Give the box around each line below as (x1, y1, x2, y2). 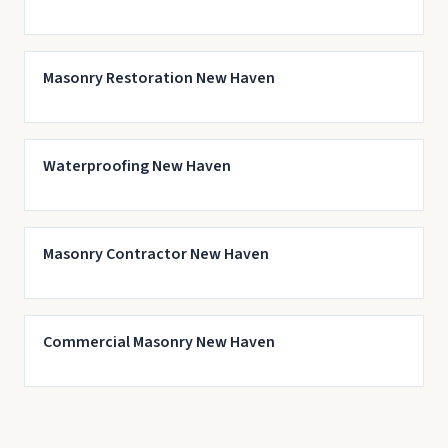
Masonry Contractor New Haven (42, 243, 269, 265)
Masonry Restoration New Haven (42, 67, 275, 89)
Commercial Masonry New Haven (42, 331, 275, 353)
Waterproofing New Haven (42, 155, 231, 177)
